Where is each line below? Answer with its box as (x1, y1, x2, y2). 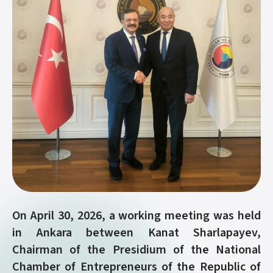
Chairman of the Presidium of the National (12, 241, 261, 258)
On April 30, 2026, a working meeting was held (12, 207, 261, 224)
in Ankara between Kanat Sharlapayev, (12, 224, 261, 241)
